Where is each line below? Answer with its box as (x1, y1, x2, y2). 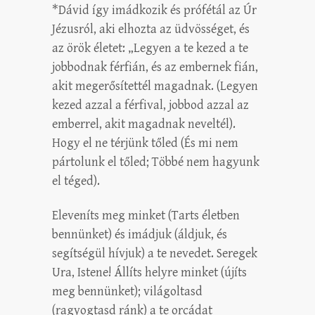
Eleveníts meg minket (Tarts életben (52, 207, 240, 223)
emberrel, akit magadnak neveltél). (52, 116, 236, 131)
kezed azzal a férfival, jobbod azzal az (52, 97, 249, 112)
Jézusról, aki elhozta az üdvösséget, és (52, 21, 250, 37)
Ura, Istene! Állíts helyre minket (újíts (52, 264, 247, 280)
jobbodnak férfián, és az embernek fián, (52, 59, 258, 75)
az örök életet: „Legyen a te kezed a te (52, 40, 248, 56)
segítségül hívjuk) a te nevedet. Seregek (52, 245, 257, 261)
